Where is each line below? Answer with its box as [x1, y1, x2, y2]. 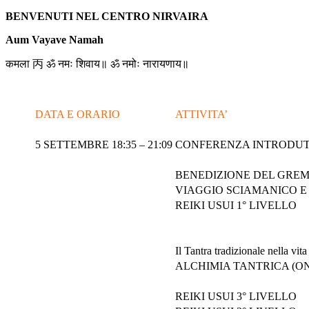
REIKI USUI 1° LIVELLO [175, 199, 297, 211]
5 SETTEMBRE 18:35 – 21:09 [35, 138, 172, 150]
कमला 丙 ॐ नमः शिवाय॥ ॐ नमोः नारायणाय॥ [6, 57, 189, 70]
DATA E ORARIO [35, 108, 120, 120]
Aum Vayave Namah [6, 33, 103, 46]
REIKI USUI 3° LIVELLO [175, 290, 297, 302]
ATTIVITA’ [175, 108, 228, 120]
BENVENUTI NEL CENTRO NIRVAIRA [6, 10, 208, 22]
